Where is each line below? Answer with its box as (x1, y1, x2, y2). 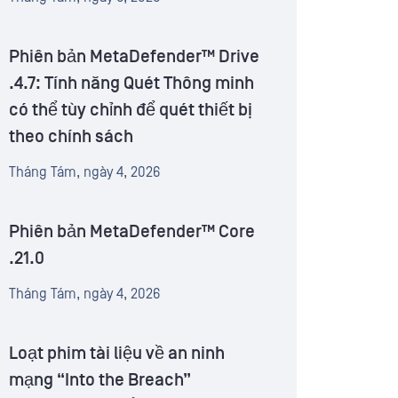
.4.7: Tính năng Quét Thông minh (9, 74, 254, 94)
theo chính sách (9, 127, 133, 147)
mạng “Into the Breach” (9, 370, 191, 391)
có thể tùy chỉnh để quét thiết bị (9, 100, 252, 121)
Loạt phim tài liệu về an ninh (9, 344, 225, 364)
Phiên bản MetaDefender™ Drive (9, 47, 259, 68)
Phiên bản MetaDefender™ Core (9, 222, 255, 243)
